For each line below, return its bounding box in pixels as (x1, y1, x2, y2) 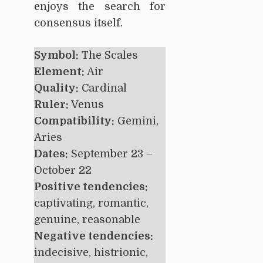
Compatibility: (34, 114, 114, 127)
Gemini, (114, 114, 159, 127)
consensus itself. (34, 16, 123, 29)
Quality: (34, 82, 79, 94)
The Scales (79, 49, 138, 61)
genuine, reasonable (34, 213, 140, 225)
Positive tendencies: (34, 180, 148, 193)
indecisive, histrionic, (34, 246, 148, 258)
